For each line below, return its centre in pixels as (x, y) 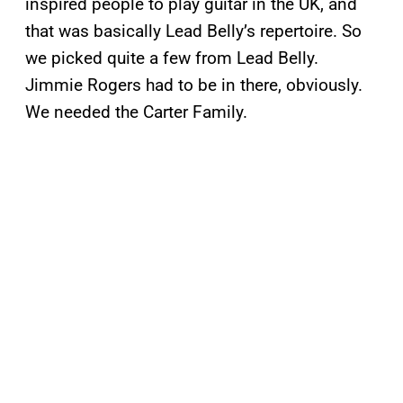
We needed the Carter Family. (136, 112)
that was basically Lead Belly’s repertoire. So (193, 31)
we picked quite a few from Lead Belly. (172, 58)
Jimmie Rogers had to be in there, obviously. (194, 85)
